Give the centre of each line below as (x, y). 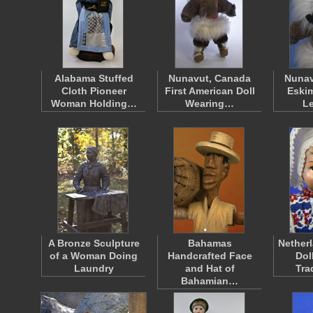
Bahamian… (210, 281)
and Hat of (210, 268)
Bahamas (210, 243)
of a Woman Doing (94, 256)
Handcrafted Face (210, 256)
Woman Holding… (94, 103)
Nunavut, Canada (210, 78)
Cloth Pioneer (94, 91)
